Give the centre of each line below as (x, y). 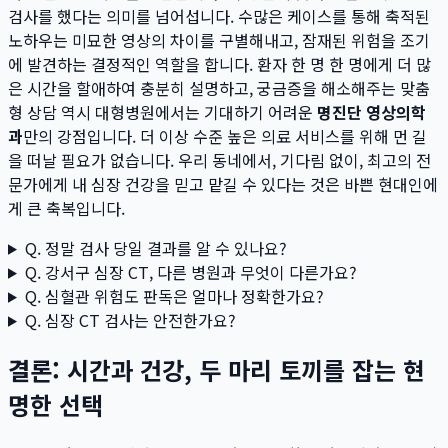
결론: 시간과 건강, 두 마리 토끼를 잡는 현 (216, 369)
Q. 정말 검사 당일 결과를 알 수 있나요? (155, 247)
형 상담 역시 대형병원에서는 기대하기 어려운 (162, 111)
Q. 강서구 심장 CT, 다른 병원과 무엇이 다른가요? (190, 271)
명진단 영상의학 (371, 111)
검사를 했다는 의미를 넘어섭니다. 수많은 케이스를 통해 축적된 (219, 15)
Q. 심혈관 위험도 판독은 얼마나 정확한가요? (174, 295)
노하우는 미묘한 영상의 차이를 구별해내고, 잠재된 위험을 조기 (219, 39)
